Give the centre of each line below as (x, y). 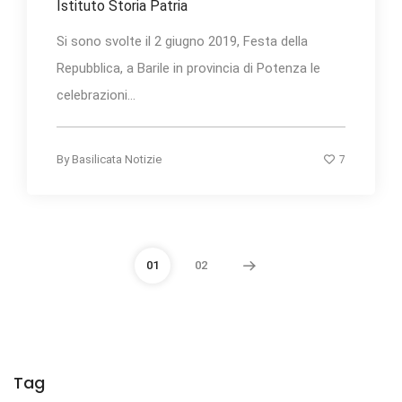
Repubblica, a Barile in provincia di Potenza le (188, 69)
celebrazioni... (96, 96)
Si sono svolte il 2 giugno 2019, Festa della (182, 42)
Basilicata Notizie (117, 160)
